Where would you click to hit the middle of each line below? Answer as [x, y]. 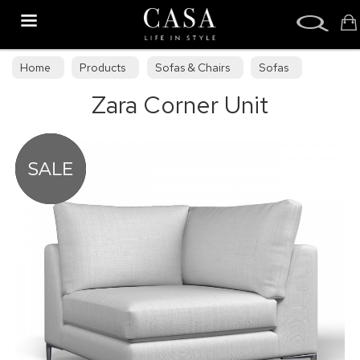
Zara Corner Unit [180, 104]
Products [103, 67]
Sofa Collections [62, 96]
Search [22, 10]
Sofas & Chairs [192, 67]
